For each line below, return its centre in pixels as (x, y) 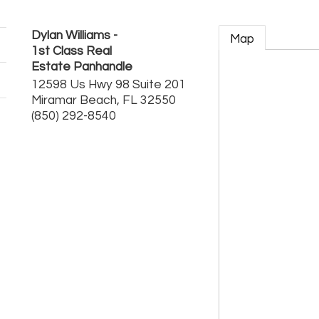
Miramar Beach (74, 100)
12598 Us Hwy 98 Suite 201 (109, 85)
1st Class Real (72, 51)
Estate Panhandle (82, 67)
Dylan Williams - (74, 36)
